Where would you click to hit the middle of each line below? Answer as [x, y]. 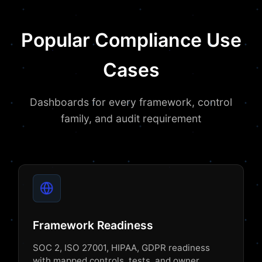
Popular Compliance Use [131, 40]
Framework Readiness [93, 225]
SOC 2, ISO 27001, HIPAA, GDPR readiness [121, 247]
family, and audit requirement [131, 118]
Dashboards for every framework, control [131, 102]
